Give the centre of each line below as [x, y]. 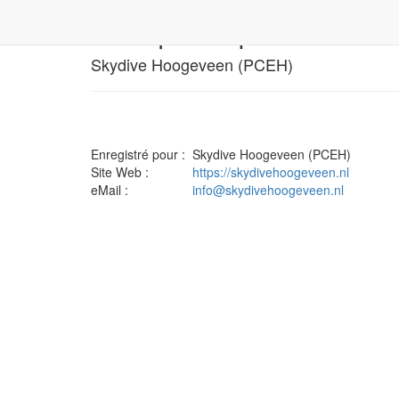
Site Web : [120, 172]
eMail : [110, 190]
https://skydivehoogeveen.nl [271, 172]
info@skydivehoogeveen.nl [268, 190]
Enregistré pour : [138, 154]
